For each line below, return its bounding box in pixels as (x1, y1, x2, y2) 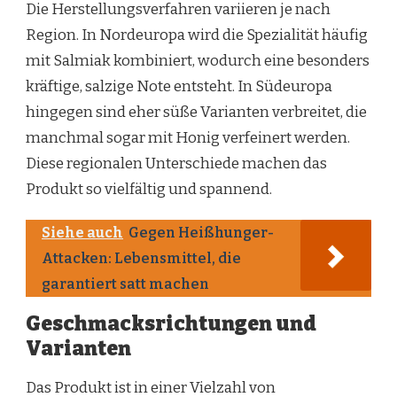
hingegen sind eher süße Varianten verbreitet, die (26, 103, 367, 122)
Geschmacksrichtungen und (26, 312, 316, 337)
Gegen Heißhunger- (128, 224, 274, 242)
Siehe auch (42, 224, 123, 242)
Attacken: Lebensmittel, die (42, 250, 241, 268)
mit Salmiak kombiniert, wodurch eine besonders (26, 51, 370, 71)
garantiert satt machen (42, 276, 209, 293)
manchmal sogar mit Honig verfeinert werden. (26, 128, 350, 148)
